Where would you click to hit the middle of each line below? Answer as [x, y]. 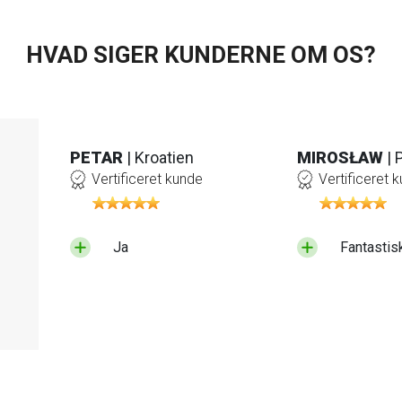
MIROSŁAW [340, 158]
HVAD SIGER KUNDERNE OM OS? [201, 55]
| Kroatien [161, 158]
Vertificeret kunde [148, 179]
